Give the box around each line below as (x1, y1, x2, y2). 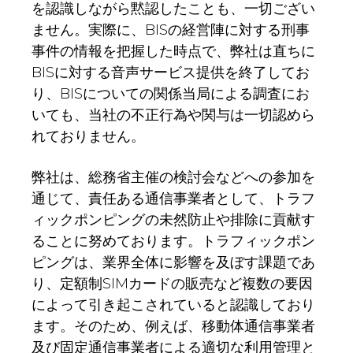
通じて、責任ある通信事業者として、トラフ (32, 190, 315, 208)
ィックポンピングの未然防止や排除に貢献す (32, 211, 315, 229)
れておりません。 (32, 128, 145, 146)
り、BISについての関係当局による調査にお (32, 85, 310, 103)
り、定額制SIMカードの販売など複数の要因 (32, 275, 313, 293)
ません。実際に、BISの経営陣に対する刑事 (32, 21, 310, 39)
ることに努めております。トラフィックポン (32, 232, 315, 251)
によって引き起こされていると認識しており (32, 296, 315, 314)
